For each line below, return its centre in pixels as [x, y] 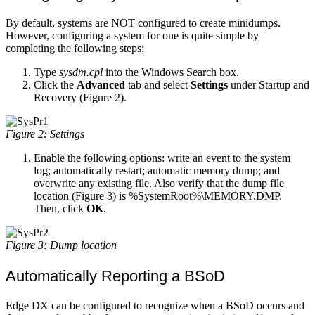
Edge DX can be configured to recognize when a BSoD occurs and [155, 306]
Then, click [60, 209]
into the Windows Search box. [171, 72]
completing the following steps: [75, 49]
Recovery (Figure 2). [80, 98]
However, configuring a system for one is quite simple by [132, 36]
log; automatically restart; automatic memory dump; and [157, 171]
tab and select [158, 85]
